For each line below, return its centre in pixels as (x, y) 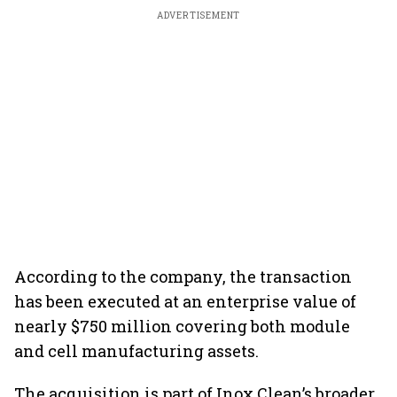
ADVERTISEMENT (198, 16)
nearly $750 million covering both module (182, 326)
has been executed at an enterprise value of (185, 301)
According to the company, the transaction (183, 276)
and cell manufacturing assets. (136, 351)
